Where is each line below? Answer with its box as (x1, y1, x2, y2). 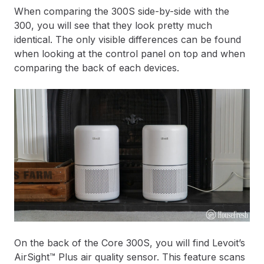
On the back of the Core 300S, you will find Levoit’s (14, 237, 245, 249)
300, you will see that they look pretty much (14, 19, 212, 32)
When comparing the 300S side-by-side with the (14, 5, 229, 18)
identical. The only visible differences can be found (14, 34, 241, 46)
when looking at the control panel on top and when (14, 48, 245, 60)
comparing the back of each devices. (14, 62, 179, 74)
